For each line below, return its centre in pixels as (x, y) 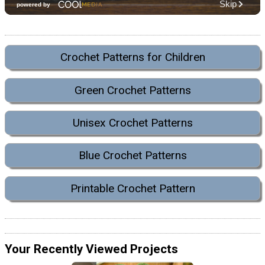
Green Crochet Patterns (132, 90)
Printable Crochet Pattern (132, 188)
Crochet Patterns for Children (132, 57)
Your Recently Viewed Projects (91, 249)
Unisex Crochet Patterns (132, 123)
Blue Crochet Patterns (132, 156)
